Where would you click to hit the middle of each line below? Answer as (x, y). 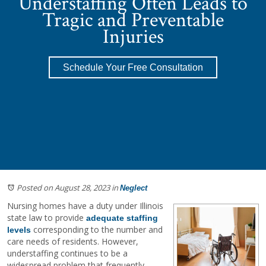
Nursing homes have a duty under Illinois (85, 205)
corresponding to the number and (97, 229)
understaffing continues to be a (67, 253)
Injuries (133, 37)
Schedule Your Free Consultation (133, 67)
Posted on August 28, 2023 (63, 187)
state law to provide (47, 217)
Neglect (134, 188)
